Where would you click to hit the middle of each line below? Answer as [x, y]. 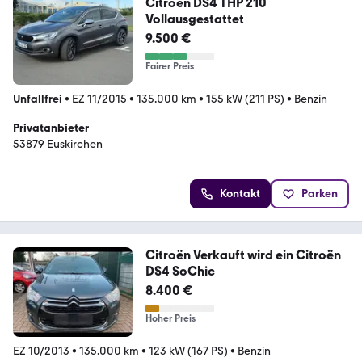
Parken [320, 194]
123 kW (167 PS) [188, 351]
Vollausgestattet [194, 19]
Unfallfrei [38, 99]
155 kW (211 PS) [245, 99]
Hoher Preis [170, 318]
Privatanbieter [51, 128]
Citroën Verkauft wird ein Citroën [243, 255]
